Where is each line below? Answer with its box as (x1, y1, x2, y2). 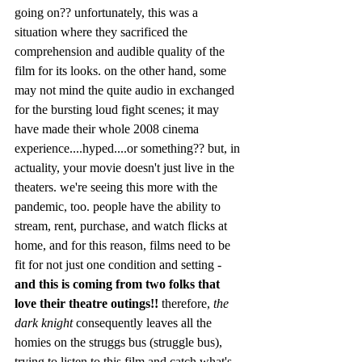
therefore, (158, 296, 213, 310)
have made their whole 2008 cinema (15, 121, 202, 136)
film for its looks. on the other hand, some (15, 63, 229, 78)
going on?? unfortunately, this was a (15, 5, 201, 19)
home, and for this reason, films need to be (15, 238, 234, 252)
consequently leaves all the (73, 315, 215, 330)
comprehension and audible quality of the (15, 44, 228, 58)
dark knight (15, 315, 73, 330)
